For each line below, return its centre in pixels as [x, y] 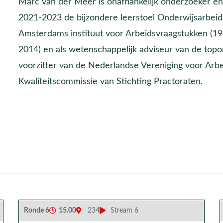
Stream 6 [125, 210]
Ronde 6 [37, 210]
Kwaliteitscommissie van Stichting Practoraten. [111, 81]
